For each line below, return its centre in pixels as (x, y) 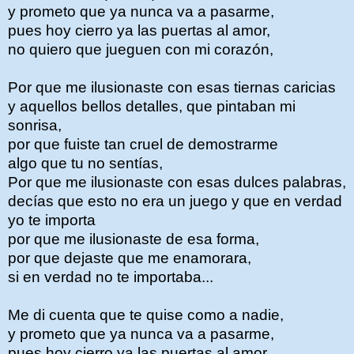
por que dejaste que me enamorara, (130, 258)
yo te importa (52, 220)
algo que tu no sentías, (85, 164)
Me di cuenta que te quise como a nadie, (146, 315)
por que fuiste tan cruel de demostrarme (143, 145)
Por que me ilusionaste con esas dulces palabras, (177, 183)
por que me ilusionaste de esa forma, (134, 239)
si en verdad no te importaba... (111, 277)
